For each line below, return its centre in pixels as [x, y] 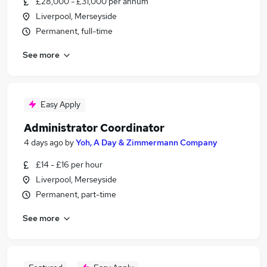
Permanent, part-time [76, 194]
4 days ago [44, 142]
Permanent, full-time [74, 31]
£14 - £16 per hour [69, 164]
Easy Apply [60, 104]
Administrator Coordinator [94, 128]
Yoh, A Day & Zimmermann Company [147, 142]
